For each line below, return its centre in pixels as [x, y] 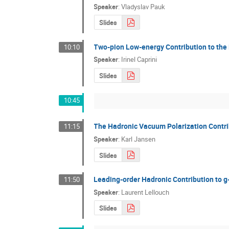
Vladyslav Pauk [143, 6]
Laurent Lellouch [145, 192]
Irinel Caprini [139, 60]
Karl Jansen [139, 139]
